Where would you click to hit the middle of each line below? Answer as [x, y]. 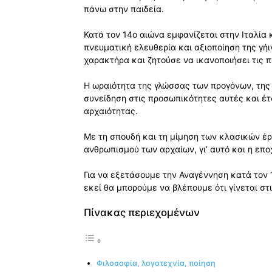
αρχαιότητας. [111, 111]
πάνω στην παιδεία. [124, 9]
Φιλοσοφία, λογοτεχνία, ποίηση [156, 263]
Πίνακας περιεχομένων [142, 213]
